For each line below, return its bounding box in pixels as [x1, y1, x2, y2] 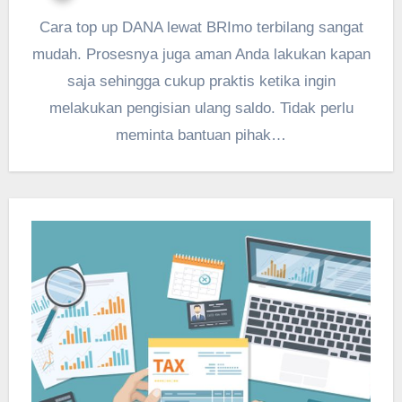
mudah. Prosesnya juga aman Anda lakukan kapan [31, 45, 371, 63]
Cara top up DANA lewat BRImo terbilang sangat [39, 18, 50, 36]
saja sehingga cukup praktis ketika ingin [66, 72, 336, 90]
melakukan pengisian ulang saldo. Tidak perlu [48, 99, 354, 117]
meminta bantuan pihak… [116, 126, 286, 144]
